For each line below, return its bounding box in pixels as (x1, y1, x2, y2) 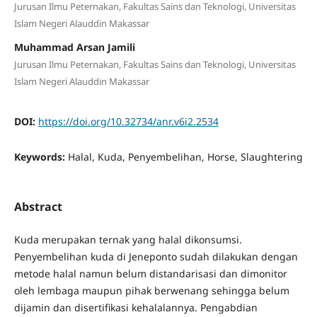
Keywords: (13, 149, 68, 163)
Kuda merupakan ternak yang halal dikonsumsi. (13, 233, 242, 246)
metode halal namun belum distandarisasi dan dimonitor (13, 267, 287, 280)
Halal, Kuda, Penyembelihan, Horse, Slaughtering (67, 149, 303, 163)
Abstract (13, 198, 62, 214)
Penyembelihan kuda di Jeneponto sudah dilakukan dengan (13, 250, 298, 263)
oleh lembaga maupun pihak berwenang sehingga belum (13, 284, 289, 297)
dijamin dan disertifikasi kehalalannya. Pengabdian (13, 301, 258, 314)
